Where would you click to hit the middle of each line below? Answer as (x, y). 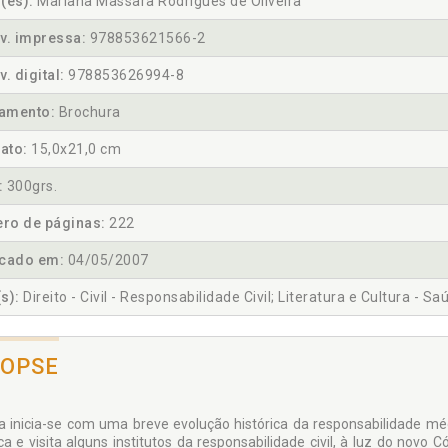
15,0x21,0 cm (74, 149)
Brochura (88, 112)
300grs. (30, 186)
